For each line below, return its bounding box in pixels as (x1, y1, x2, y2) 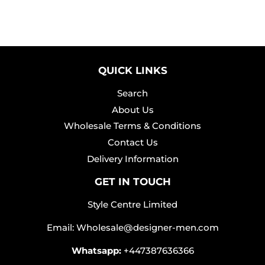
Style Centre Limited (88, 198, 177, 210)
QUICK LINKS (98, 64, 167, 76)
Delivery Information (86, 153, 179, 164)
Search (117, 87, 148, 99)
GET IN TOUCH (94, 175, 171, 188)
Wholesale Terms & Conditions (64, 120, 201, 132)
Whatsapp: (71, 244, 121, 256)
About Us (111, 104, 154, 115)
